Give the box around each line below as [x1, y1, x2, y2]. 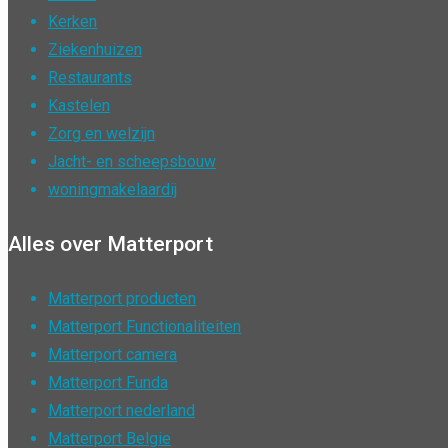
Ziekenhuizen [48, 40, 142, 60]
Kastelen [48, 96, 110, 116]
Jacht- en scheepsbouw [48, 152, 216, 172]
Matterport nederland [48, 401, 195, 421]
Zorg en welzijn [48, 124, 155, 144]
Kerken [48, 12, 97, 32]
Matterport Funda [48, 373, 168, 393]
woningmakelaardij [48, 180, 177, 200]
